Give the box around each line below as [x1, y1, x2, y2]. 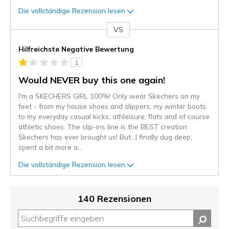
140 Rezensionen [78, 193, 151, 205]
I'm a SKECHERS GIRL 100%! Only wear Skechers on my [18, 91, 200, 101]
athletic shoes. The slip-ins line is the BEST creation [18, 122, 187, 131]
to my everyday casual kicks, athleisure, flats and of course [18, 112, 210, 121]
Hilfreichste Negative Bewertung [18, 44, 134, 54]
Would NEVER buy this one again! [18, 74, 165, 86]
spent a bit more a [18, 143, 78, 152]
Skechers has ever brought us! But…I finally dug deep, [18, 132, 192, 142]
